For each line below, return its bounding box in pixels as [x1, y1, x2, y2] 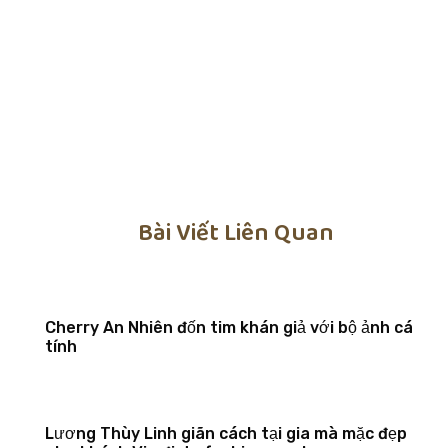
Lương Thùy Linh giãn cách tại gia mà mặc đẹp [44, 423, 407, 443]
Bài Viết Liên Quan [138, 213, 335, 253]
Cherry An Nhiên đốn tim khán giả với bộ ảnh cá [44, 317, 413, 337]
